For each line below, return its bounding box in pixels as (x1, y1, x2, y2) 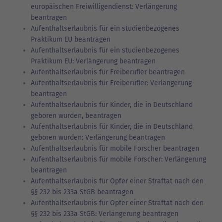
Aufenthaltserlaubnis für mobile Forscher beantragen (31, 144, 199, 153)
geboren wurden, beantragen (31, 111, 121, 120)
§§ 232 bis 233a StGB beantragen (31, 187, 133, 196)
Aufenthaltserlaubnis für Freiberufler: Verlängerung (31, 78, 192, 87)
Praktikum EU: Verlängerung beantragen (31, 56, 156, 65)
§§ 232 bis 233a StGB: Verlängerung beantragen (31, 209, 178, 218)
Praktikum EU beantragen (31, 35, 111, 44)
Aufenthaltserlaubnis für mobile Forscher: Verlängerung (31, 155, 206, 164)
